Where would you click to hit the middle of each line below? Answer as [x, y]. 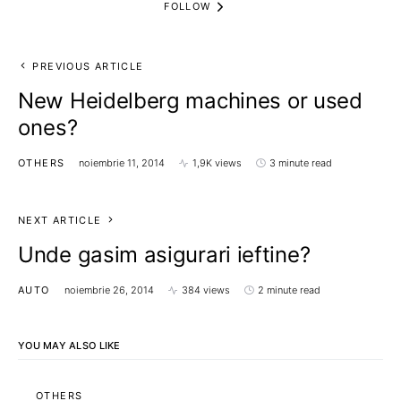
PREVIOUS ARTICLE [88, 66]
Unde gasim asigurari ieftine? [164, 255]
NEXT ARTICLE [60, 220]
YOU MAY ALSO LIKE [69, 346]
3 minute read [301, 163]
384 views [205, 290]
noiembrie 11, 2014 [122, 163]
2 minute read [289, 290]
